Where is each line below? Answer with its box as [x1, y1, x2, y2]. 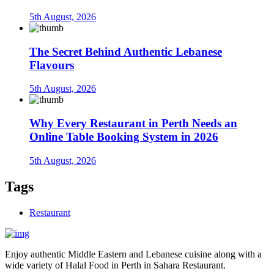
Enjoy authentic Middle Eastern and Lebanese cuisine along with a [5, 248, 262, 259]
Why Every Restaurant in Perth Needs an [29, 117, 237, 130]
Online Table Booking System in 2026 [29, 130, 218, 144]
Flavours [29, 58, 74, 72]
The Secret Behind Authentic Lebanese [29, 45, 222, 58]
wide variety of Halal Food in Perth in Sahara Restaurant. [5, 259, 226, 270]
